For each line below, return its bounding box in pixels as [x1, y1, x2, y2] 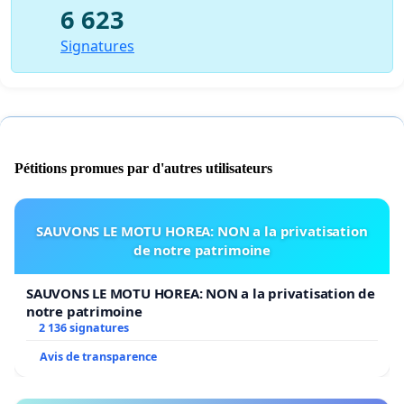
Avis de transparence [40, 349, 157, 365]
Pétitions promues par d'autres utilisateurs [14, 161, 272, 177]
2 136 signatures [38, 320, 129, 336]
